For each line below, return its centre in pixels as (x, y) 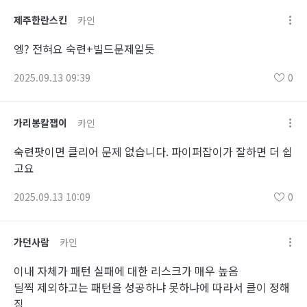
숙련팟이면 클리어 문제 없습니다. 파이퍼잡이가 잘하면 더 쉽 (153, 151)
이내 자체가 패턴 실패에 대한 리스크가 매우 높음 (126, 271)
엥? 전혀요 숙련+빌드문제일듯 (84, 49)
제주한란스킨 (40, 20)
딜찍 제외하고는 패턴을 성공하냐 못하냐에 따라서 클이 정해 (152, 287)
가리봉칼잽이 (40, 123)
